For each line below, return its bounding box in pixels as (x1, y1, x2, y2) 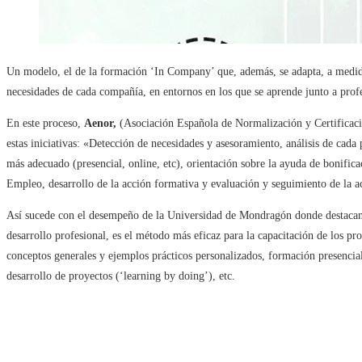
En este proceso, (6, 117, 84, 130)
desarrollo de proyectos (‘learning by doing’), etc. (6, 270, 235, 283)
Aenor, (84, 117, 116, 130)
